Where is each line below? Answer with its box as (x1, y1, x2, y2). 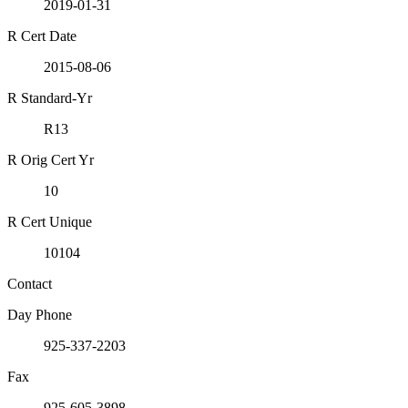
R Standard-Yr (7, 90, 92, 107)
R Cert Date (7, 28, 76, 45)
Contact (7, 276, 52, 292)
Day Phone (7, 307, 72, 323)
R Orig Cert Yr (7, 152, 94, 168)
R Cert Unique (7, 214, 92, 230)
